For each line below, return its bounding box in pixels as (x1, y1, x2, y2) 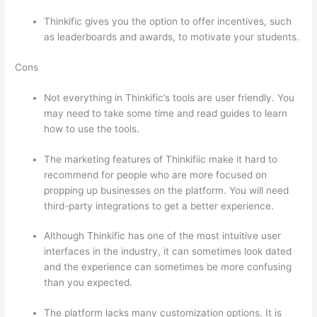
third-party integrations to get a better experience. (44, 200, 275, 212)
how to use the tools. (44, 123, 140, 135)
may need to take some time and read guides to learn (44, 108, 288, 120)
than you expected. (44, 277, 133, 289)
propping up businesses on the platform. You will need (44, 184, 289, 196)
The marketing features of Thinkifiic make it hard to (44, 153, 278, 165)
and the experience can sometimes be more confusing (44, 261, 292, 273)
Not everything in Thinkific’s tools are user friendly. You (44, 92, 295, 104)
